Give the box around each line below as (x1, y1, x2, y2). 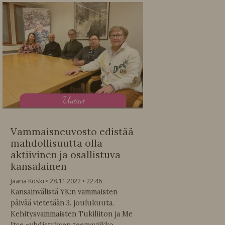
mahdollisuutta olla (11, 137, 102, 150)
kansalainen (11, 160, 67, 173)
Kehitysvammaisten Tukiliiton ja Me (11, 209, 133, 219)
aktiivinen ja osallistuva (11, 149, 121, 161)
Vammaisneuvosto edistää (11, 126, 134, 138)
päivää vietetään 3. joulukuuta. (11, 198, 114, 208)
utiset (69, 94, 84, 107)
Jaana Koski (11, 176, 44, 186)
